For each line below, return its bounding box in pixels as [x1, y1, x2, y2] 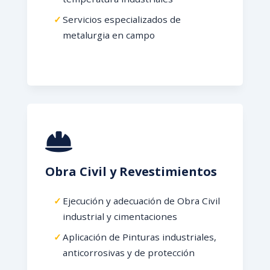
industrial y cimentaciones [62, 210, 177, 222]
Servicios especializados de [62, 13, 181, 25]
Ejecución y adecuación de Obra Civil [62, 195, 220, 207]
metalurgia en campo [62, 29, 155, 41]
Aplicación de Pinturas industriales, [62, 231, 216, 243]
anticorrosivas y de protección [62, 246, 195, 259]
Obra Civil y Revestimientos [45, 163, 217, 180]
